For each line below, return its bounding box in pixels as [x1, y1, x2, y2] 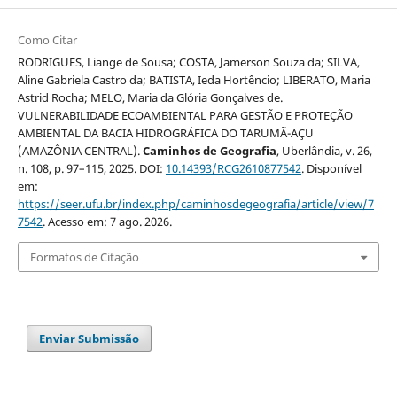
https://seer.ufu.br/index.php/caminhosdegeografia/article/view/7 [17, 195, 374, 212]
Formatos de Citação [29, 249, 139, 266]
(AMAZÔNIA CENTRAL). [17, 142, 143, 159]
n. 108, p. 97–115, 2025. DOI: [17, 160, 166, 176]
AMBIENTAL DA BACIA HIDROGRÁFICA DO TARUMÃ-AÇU [17, 124, 314, 141]
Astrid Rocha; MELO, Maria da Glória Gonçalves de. [17, 89, 283, 105]
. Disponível [300, 160, 362, 176]
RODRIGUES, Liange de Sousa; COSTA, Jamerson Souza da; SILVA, [17, 53, 360, 70]
